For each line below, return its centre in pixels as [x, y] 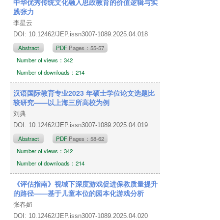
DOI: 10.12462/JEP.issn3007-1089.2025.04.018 [82, 34]
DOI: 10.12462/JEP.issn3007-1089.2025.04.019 [82, 125]
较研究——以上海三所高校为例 [62, 102]
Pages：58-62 [87, 138]
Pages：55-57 [87, 47]
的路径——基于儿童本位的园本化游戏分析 [79, 193]
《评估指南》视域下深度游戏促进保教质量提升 [86, 183]
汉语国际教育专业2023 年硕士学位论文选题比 [84, 93]
